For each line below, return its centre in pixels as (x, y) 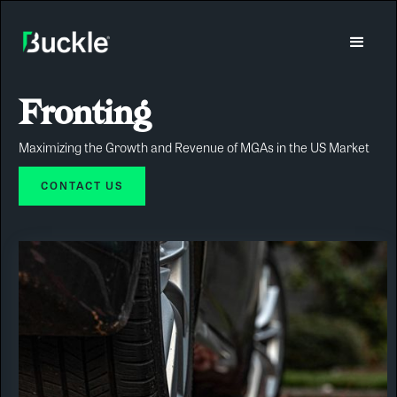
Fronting (85, 112)
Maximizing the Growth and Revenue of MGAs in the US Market (194, 149)
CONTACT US (82, 187)
